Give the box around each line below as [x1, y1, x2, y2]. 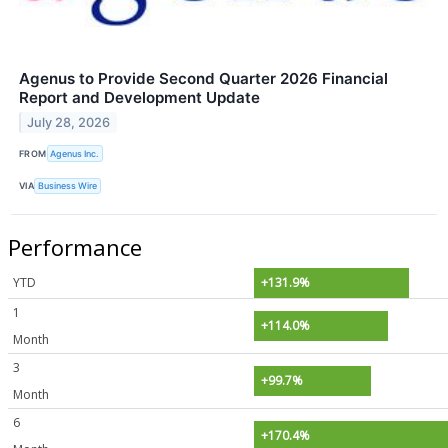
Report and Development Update [19, 88, 260, 108]
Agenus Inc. [50, 147, 100, 159]
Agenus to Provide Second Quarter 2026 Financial [19, 69, 388, 89]
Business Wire [38, 180, 98, 192]
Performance [8, 231, 142, 262]
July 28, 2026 [27, 115, 111, 131]
